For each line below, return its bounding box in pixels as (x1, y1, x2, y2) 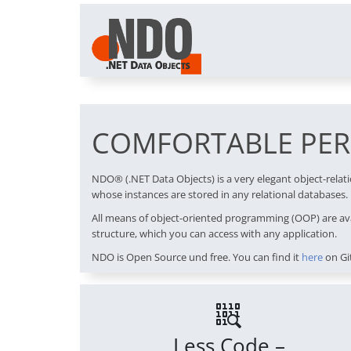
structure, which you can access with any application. (92, 226, 337, 241)
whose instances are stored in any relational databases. (92, 187, 348, 202)
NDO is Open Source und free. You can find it (92, 250, 302, 265)
